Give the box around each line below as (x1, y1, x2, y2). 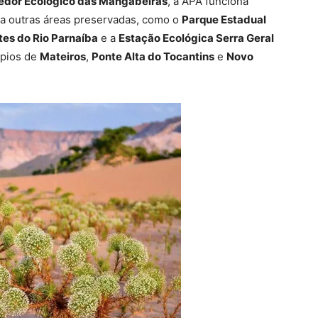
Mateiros (40, 50, 86, 64)
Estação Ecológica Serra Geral (119, 31, 274, 45)
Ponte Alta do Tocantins (92, 50, 214, 64)
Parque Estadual (182, 13, 266, 27)
